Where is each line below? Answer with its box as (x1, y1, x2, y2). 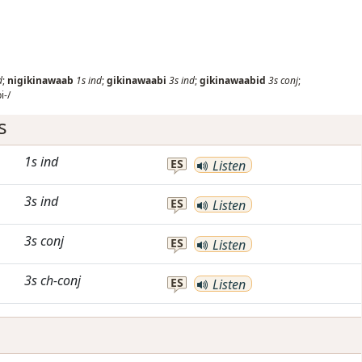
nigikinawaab (7, 74, 74, 87)
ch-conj (40, 271, 81, 289)
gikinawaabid (200, 74, 266, 87)
